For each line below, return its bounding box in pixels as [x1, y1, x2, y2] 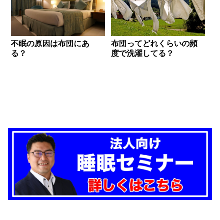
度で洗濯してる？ [111, 49, 174, 57]
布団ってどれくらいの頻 [111, 39, 198, 48]
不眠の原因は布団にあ [11, 39, 90, 48]
